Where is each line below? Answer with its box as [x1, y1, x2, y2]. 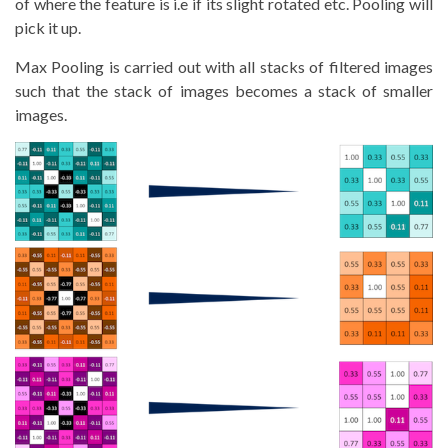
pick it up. [15, 17, 81, 37]
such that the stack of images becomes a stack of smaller [15, 80, 433, 100]
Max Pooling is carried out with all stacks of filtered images [15, 56, 433, 76]
